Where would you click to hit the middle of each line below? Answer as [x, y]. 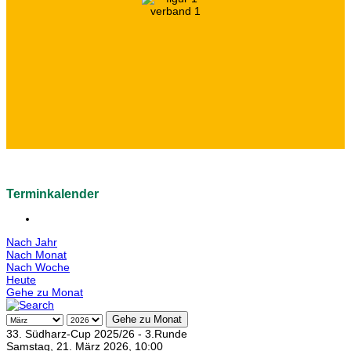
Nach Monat [36, 255]
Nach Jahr [32, 242]
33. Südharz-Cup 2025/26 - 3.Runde [97, 334]
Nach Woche [38, 268]
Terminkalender [52, 194]
